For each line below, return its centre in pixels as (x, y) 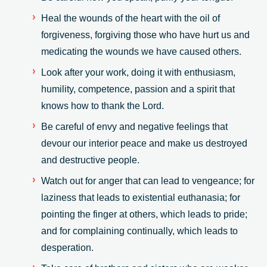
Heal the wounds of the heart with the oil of (131, 18)
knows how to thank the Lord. (103, 105)
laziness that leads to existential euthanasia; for (141, 197)
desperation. (67, 247)
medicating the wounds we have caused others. (141, 51)
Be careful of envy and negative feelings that (134, 126)
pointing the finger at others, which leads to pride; (144, 214)
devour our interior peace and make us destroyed (144, 143)
